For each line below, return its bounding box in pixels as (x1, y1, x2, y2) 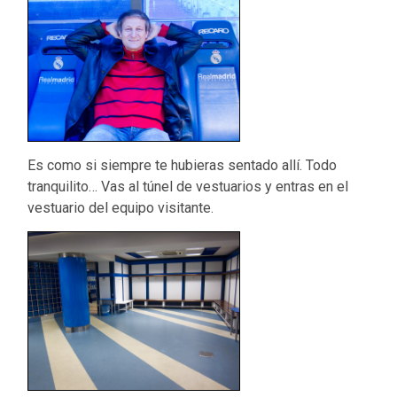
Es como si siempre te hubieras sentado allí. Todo (27, 156, 338, 174)
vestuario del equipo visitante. (27, 198, 214, 216)
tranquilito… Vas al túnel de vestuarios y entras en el (27, 177, 349, 195)
